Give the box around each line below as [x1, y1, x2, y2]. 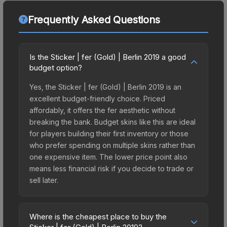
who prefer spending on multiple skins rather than [29, 140, 195, 149]
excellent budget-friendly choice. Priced [29, 94, 165, 103]
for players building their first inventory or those [29, 129, 188, 138]
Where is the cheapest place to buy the [29, 211, 167, 221]
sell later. [29, 175, 58, 184]
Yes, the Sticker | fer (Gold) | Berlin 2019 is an [29, 82, 181, 91]
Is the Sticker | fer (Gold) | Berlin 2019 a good [29, 52, 186, 62]
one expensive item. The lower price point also [29, 152, 187, 161]
